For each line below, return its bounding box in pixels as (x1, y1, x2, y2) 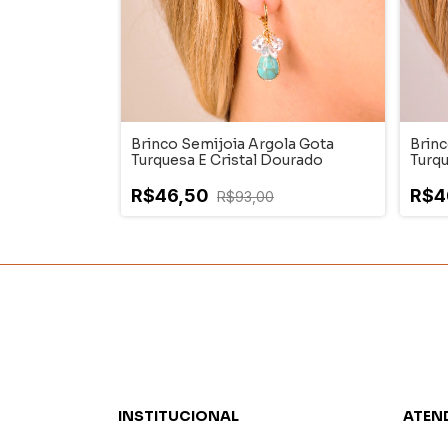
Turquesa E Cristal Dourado (131, 151, 323, 169)
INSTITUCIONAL (118, 407, 239, 425)
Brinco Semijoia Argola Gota (131, 135, 334, 153)
